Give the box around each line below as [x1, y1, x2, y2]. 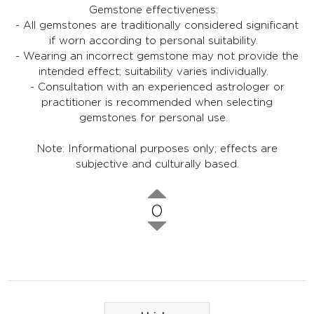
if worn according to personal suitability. [49, 35, 265, 46]
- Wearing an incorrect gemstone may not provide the [15, 50, 299, 62]
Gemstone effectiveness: [89, 4, 225, 15]
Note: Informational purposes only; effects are [36, 143, 278, 154]
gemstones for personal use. [79, 112, 235, 123]
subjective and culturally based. [75, 158, 239, 170]
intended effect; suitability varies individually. [39, 66, 275, 77]
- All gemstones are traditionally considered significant [15, 20, 299, 31]
